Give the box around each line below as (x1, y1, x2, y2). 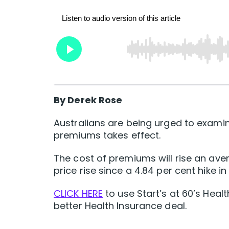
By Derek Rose (54, 94, 123, 107)
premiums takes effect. (54, 129, 161, 142)
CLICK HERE (54, 187, 103, 200)
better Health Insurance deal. (54, 199, 187, 213)
